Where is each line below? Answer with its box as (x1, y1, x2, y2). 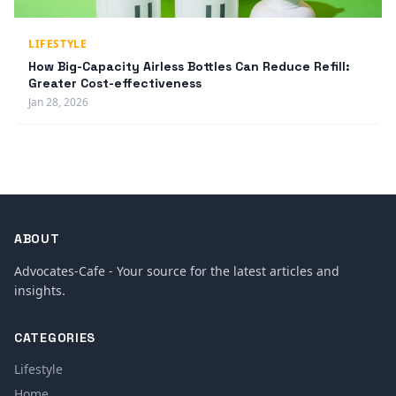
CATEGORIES (14, 330, 95, 346)
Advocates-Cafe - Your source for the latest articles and (14, 263, 339, 280)
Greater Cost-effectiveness (28, 75, 202, 92)
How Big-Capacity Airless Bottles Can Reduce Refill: (28, 58, 350, 75)
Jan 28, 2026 (28, 95, 88, 110)
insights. (14, 282, 65, 300)
